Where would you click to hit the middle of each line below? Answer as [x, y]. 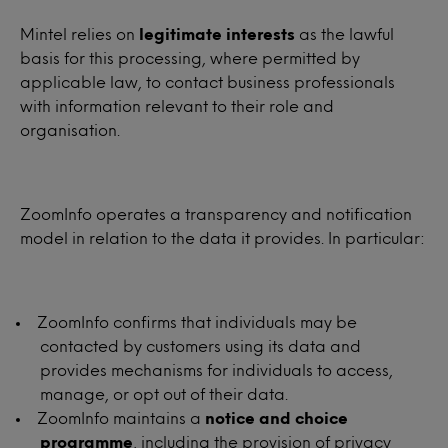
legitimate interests [217, 33]
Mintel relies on [79, 33]
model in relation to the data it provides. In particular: [222, 237]
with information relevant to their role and [177, 105]
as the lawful [344, 33]
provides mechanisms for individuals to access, [216, 369]
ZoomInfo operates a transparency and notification [216, 213]
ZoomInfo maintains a [121, 417]
